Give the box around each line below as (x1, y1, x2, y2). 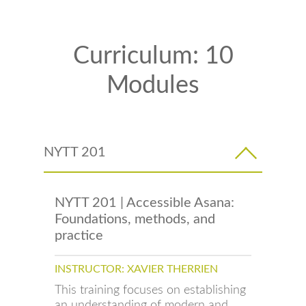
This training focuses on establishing (55, 284, 246, 296)
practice (55, 229, 103, 242)
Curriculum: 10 (72, 44, 234, 68)
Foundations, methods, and (55, 212, 215, 226)
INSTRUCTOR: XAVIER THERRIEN (55, 264, 218, 275)
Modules (107, 73, 199, 98)
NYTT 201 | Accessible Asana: (55, 196, 234, 210)
